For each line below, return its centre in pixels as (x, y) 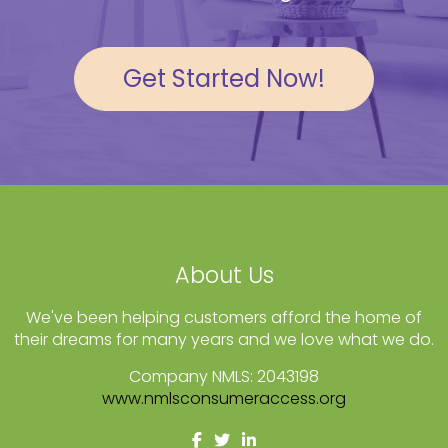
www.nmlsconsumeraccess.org (224, 399)
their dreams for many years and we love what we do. (224, 340)
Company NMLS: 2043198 (224, 377)
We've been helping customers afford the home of (224, 318)
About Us (224, 275)
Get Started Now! (224, 79)
